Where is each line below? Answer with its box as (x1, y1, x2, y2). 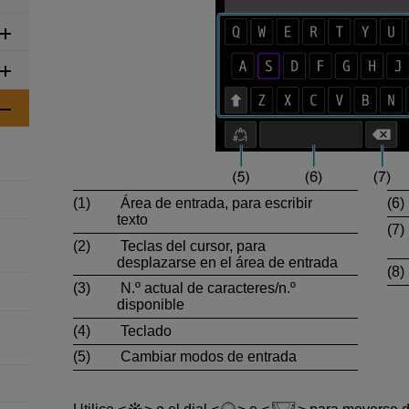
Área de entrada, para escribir (117, 194, 312, 211)
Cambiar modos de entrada (117, 349, 297, 365)
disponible (117, 297, 184, 313)
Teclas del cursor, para (117, 237, 266, 254)
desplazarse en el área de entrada (117, 254, 338, 270)
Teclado (117, 322, 172, 339)
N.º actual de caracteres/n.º (117, 280, 296, 297)
